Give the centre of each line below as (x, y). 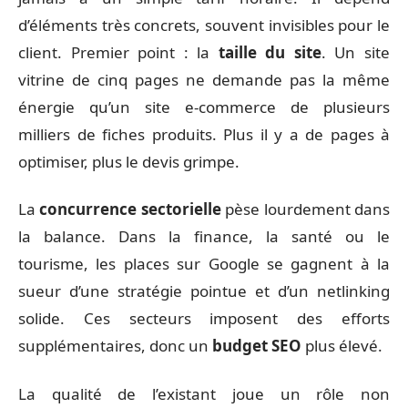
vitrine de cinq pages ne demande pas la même (204, 79)
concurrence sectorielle (130, 209)
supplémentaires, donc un (115, 346)
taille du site (270, 52)
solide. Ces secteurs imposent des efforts (204, 318)
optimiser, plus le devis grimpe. (129, 161)
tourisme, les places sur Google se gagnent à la (204, 264)
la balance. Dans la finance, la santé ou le (204, 236)
